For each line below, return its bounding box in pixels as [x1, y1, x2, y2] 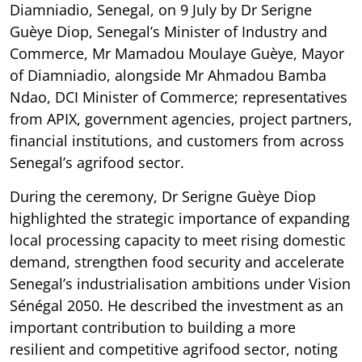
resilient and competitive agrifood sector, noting [10, 339, 338, 359]
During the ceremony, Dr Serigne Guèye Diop [10, 186, 316, 206]
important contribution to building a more [10, 317, 296, 337]
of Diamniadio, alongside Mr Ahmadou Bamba [10, 65, 326, 85]
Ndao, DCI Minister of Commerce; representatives [10, 86, 347, 107]
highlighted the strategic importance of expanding [10, 208, 350, 228]
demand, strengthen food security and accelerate [10, 251, 344, 271]
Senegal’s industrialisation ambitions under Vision [10, 273, 351, 293]
